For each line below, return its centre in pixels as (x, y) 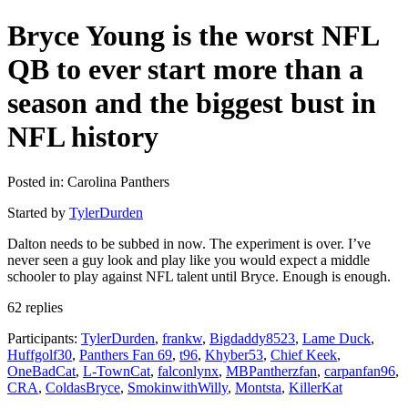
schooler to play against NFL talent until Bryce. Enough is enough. (199, 276)
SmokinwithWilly (178, 387)
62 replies (35, 307)
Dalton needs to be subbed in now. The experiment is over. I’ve (189, 243)
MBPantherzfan (271, 371)
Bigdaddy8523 (252, 338)
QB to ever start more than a (185, 70)
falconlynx (188, 371)
